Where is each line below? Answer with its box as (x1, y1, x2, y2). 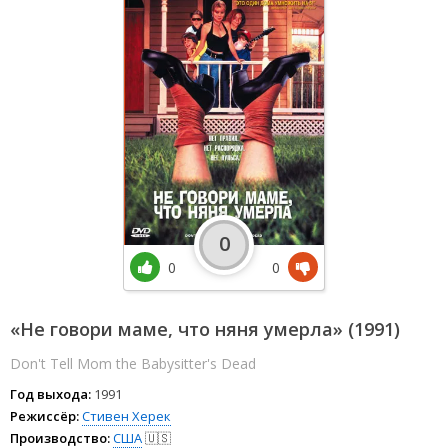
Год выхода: (10, 384, 91, 403)
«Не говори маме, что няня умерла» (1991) (10, 316, 400, 341)
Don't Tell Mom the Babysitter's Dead (10, 353, 256, 373)
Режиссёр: (10, 406, 79, 425)
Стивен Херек (82, 406, 171, 425)
